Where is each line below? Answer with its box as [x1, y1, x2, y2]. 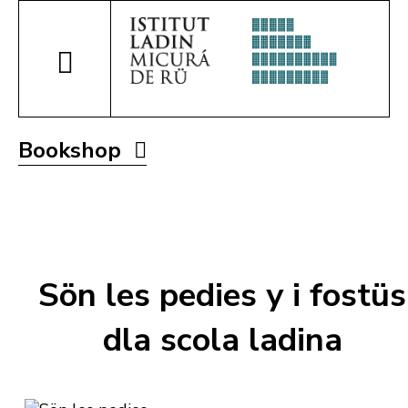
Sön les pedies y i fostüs [38, 273, 406, 319]
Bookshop [18, 136, 127, 165]
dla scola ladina [102, 318, 342, 363]
